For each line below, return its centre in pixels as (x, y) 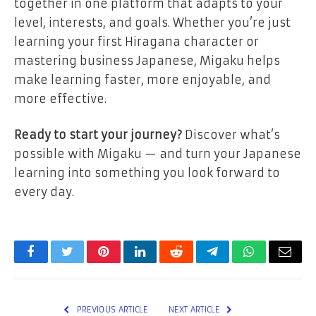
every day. (44, 192)
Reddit (192, 262)
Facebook (55, 262)
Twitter (84, 262)
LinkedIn (162, 262)
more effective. (60, 98)
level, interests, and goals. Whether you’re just (152, 22)
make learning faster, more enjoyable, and (142, 79)
